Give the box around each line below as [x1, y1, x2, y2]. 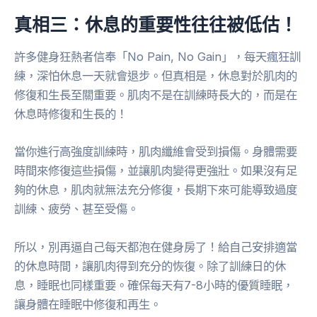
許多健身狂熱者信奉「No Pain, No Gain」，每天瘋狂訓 [14, 50, 301, 64]
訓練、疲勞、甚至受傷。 [14, 202, 139, 217]
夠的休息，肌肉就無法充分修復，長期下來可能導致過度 [14, 183, 297, 197]
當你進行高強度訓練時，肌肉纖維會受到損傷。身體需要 [14, 144, 297, 159]
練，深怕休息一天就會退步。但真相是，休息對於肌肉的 [14, 69, 297, 83]
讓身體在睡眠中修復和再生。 [14, 296, 161, 311]
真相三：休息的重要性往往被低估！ [14, 12, 297, 35]
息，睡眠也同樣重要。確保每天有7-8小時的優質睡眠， [14, 277, 294, 292]
